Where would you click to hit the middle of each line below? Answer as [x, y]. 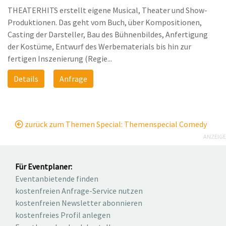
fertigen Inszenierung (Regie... [60, 59]
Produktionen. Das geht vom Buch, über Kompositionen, [105, 22]
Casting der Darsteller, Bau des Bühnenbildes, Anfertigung [108, 35]
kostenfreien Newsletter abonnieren [79, 203]
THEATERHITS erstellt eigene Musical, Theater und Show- [107, 10]
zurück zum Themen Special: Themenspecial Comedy [115, 124]
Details [26, 79]
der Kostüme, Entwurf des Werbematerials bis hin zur [99, 47]
